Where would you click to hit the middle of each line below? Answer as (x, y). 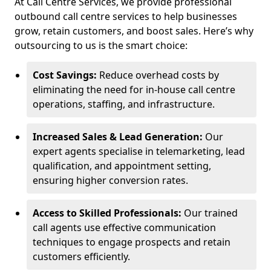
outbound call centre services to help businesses (126, 16)
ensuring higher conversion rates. (110, 180)
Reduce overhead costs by (159, 75)
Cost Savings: (66, 75)
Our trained (211, 213)
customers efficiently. (81, 256)
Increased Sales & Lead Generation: (119, 137)
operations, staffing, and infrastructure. (124, 104)
